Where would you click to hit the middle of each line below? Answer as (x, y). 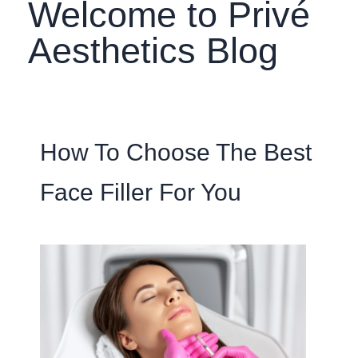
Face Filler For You (141, 192)
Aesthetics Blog (153, 51)
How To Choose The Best (176, 152)
